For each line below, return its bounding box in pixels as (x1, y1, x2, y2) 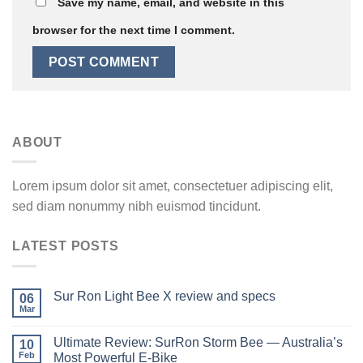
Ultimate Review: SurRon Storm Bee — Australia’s (53, 335, 343, 349)
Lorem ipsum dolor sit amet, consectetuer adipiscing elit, (12, 179, 333, 194)
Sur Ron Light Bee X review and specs (53, 288, 275, 303)
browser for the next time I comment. (32, 23, 235, 37)
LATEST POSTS (12, 239, 119, 254)
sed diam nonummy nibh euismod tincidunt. (12, 199, 261, 214)
